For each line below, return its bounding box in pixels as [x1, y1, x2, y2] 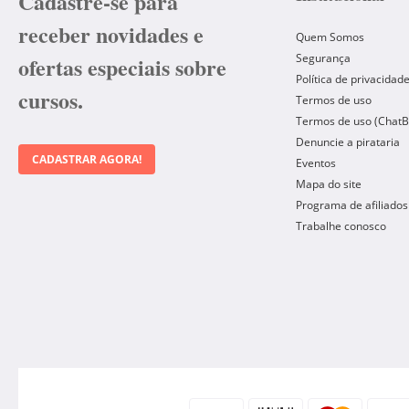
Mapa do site [296, 176, 362, 192]
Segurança [296, 50, 351, 66]
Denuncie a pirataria [296, 134, 400, 150]
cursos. [18, 84, 83, 116]
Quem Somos [296, 29, 364, 45]
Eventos [296, 155, 336, 171]
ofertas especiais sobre [18, 51, 226, 83]
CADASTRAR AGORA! [32, 152, 142, 167]
